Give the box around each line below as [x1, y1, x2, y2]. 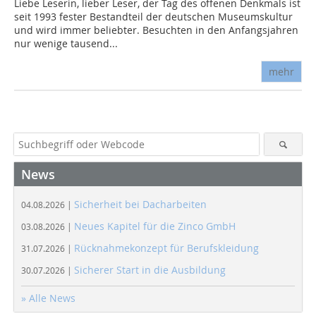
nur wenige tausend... [14, 37, 118, 51]
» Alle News [21, 291, 75, 305]
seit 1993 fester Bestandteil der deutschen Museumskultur [14, 10, 293, 24]
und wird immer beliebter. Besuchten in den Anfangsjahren [14, 23, 298, 37]
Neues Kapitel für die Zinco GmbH [74, 219, 236, 233]
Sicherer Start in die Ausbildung [74, 263, 226, 277]
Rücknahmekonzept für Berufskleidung [74, 241, 259, 255]
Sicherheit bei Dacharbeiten [74, 197, 207, 212]
